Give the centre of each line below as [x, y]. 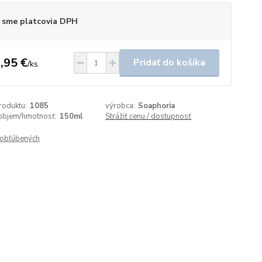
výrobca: [120, 106]
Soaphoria [157, 106]
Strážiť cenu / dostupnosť [149, 116]
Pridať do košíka [169, 63]
